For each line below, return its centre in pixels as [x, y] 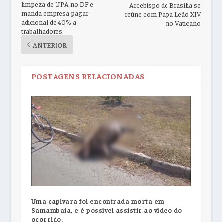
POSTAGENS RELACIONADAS [88, 76]
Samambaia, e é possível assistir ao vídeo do [107, 209]
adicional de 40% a [49, 22]
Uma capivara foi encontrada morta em [98, 200]
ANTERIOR [50, 44]
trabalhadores [42, 30]
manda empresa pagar [55, 13]
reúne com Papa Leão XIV [163, 14]
